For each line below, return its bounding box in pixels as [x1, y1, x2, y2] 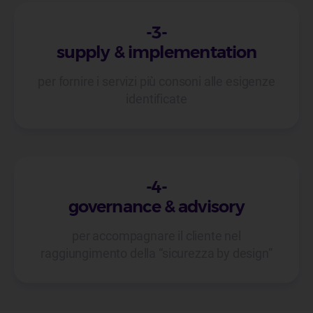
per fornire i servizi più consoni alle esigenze [38, 74, 275, 89]
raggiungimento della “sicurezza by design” [41, 246, 272, 261]
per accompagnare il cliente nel [71, 228, 242, 243]
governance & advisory [68, 196, 245, 217]
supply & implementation [56, 42, 257, 62]
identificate [126, 92, 187, 106]
